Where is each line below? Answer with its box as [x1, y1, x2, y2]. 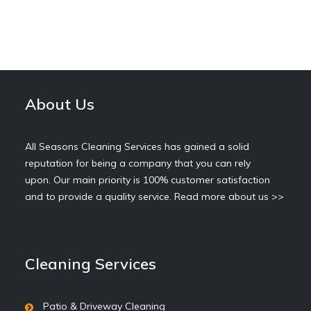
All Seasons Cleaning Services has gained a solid [25, 140, 249, 153]
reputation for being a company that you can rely [25, 157, 251, 169]
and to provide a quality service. [25, 190, 174, 203]
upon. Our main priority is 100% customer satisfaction [25, 174, 270, 186]
